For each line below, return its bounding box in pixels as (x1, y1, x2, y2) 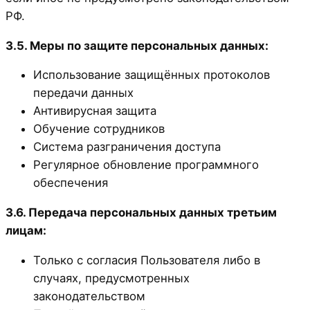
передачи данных (33, 86, 134, 100)
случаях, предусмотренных (33, 271, 190, 285)
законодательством (33, 289, 145, 303)
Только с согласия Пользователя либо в (33, 253, 260, 267)
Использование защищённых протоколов (33, 68, 270, 82)
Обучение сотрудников (33, 122, 165, 136)
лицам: (6, 224, 46, 238)
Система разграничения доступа (33, 140, 221, 154)
